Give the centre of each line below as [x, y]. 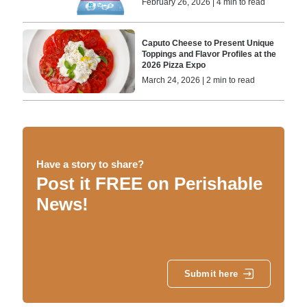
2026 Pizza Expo [174, 65]
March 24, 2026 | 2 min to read [199, 80]
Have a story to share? [90, 164]
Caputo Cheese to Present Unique [208, 43]
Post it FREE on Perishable [149, 183]
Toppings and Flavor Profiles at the [209, 54]
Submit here [211, 274]
